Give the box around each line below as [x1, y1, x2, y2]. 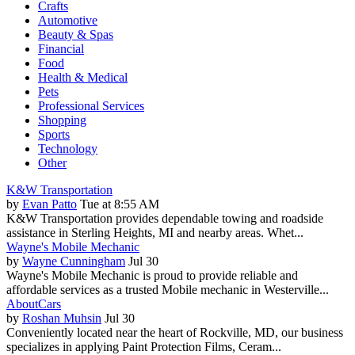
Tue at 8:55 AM [80, 197, 159, 211]
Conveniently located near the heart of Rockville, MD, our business [6, 325, 343, 339]
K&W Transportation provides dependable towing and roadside [6, 211, 323, 225]
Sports [38, 127, 70, 141]
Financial [38, 41, 84, 55]
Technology [38, 141, 97, 155]
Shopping [38, 113, 86, 127]
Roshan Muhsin [22, 311, 101, 325]
